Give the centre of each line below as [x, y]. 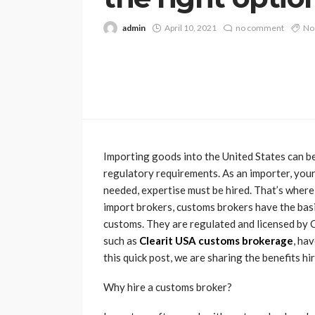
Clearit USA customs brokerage [216, 241]
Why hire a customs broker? [168, 287]
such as [121, 241]
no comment [260, 27]
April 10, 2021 [191, 27]
